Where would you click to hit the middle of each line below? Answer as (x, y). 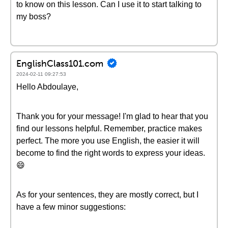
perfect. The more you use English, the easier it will (108, 141)
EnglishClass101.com (60, 63)
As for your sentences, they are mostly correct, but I (107, 195)
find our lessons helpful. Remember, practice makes (109, 129)
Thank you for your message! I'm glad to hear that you (112, 116)
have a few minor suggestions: (71, 207)
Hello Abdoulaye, (47, 87)
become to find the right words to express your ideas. (111, 153)
